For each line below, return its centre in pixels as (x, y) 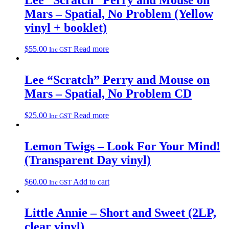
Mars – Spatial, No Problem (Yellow (119, 14)
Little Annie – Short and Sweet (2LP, (120, 212)
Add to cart (91, 182)
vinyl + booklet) (66, 27)
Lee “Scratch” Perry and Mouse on (117, 80)
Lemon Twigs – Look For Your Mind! (122, 146)
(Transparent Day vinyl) (88, 160)
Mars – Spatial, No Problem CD (108, 94)
